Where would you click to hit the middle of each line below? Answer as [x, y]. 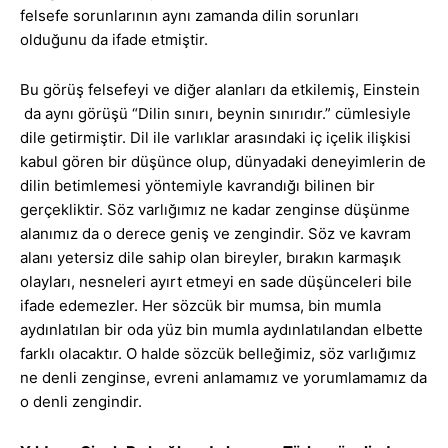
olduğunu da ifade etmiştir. [114, 40]
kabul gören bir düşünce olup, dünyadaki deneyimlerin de [223, 162]
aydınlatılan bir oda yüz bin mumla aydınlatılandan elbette [221, 330]
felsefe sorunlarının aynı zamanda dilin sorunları [189, 16]
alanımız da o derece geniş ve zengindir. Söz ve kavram [215, 234]
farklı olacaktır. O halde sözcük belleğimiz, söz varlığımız [218, 354]
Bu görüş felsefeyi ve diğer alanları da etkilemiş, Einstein [220, 90]
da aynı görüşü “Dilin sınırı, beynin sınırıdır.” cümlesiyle [215, 114]
